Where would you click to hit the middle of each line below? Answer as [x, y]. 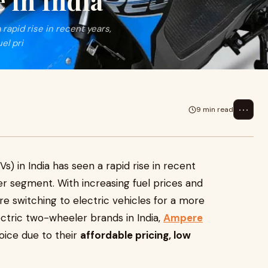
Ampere [183, 218]
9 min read [215, 109]
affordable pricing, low [135, 235]
